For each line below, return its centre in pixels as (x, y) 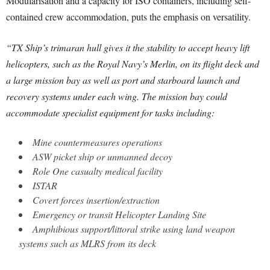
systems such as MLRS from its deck (87, 243)
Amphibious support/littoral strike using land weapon (134, 229)
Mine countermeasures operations (97, 142)
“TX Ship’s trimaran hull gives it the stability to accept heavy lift (128, 47)
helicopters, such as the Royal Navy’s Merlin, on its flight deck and (133, 64)
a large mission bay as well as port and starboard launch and (123, 80)
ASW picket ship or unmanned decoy (102, 156)
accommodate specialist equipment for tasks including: (110, 112)
